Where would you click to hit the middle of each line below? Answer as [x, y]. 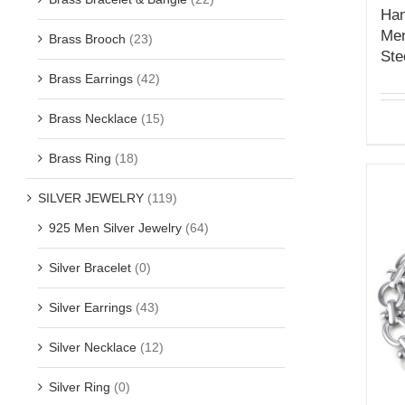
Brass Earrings [91, 78]
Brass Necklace [93, 118]
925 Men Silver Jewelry [115, 227]
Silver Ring [80, 386]
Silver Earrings [90, 307]
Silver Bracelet [90, 267]
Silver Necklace [93, 347]
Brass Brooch [87, 38]
